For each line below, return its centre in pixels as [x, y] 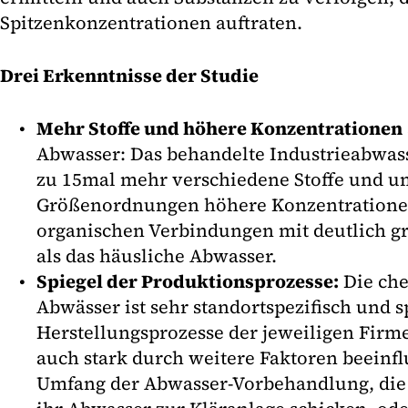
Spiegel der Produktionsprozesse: [188, 282]
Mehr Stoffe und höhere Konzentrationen [219, 129]
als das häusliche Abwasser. [157, 256]
